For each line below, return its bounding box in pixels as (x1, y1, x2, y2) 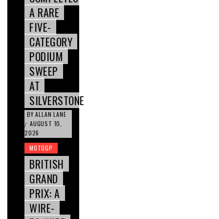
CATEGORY (29, 34, 72, 50)
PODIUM (29, 48, 63, 65)
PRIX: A (29, 185, 60, 201)
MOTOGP (29, 144, 53, 153)
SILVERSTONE (29, 92, 85, 109)
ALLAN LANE (35, 110, 66, 119)
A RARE (29, 4, 59, 21)
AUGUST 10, (30, 119, 62, 128)
